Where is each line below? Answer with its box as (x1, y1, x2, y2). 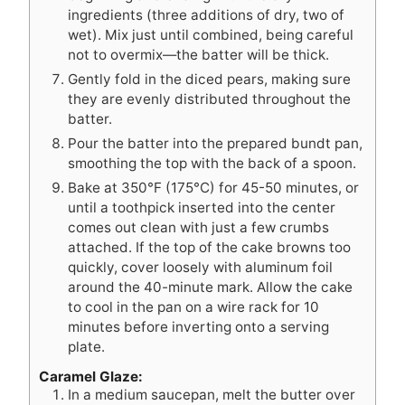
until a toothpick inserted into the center (68, 198, 335, 216)
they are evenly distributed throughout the (68, 89, 351, 108)
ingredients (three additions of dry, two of (68, 5, 344, 24)
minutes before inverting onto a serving (68, 317, 329, 335)
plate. (68, 337, 105, 355)
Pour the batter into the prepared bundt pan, (68, 134, 363, 152)
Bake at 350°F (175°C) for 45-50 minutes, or (68, 178, 359, 196)
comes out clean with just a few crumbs (68, 218, 329, 236)
